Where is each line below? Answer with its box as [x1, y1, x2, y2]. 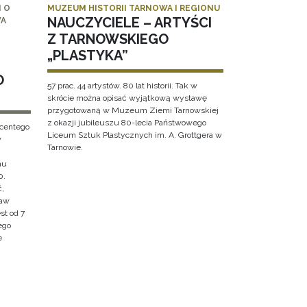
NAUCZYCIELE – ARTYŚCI [47, 14, 212, 32]
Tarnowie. [47, 143, 83, 153]
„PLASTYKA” [47, 47, 128, 64]
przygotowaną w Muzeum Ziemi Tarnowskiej [47, 106, 219, 116]
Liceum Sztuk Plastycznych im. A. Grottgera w [47, 130, 222, 140]
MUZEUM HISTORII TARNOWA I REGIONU [47, 3, 220, 14]
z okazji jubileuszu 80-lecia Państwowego [47, 118, 206, 128]
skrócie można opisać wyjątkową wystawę [47, 93, 207, 103]
